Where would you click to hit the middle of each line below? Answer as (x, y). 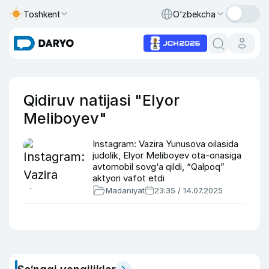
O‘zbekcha (194, 14)
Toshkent (42, 14)
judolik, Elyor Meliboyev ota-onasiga (167, 155)
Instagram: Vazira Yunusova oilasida (165, 144)
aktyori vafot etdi (128, 178)
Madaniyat (125, 190)
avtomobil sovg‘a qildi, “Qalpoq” (159, 167)
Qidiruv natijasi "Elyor (101, 100)
